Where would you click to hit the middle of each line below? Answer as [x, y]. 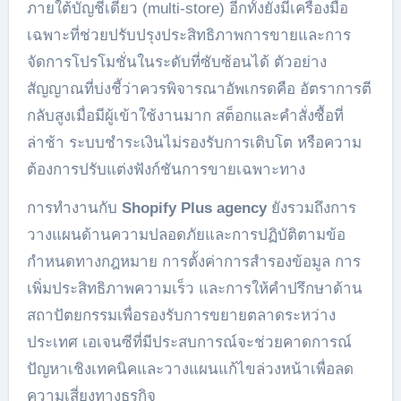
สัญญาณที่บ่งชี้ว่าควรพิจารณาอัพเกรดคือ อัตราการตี [199, 89]
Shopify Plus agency [194, 208]
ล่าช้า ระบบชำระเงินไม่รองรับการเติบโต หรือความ [194, 143]
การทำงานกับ [74, 208]
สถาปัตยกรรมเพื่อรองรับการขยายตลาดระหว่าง [181, 316]
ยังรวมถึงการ [311, 208]
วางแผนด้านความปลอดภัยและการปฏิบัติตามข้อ [186, 235]
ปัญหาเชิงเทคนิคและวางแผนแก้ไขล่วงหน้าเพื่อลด [190, 369]
